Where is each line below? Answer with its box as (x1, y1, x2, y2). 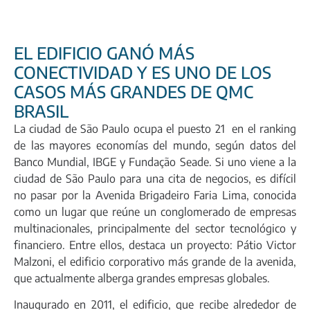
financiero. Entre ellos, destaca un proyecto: (14, 238, 237, 252)
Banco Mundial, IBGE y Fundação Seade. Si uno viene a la (14, 155, 296, 169)
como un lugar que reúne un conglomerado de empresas (14, 205, 296, 219)
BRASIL (14, 100, 69, 121)
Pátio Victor (236, 238, 297, 252)
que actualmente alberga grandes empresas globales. (14, 271, 270, 285)
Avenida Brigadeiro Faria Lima (95, 188, 246, 202)
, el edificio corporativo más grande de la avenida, (52, 255, 296, 268)
